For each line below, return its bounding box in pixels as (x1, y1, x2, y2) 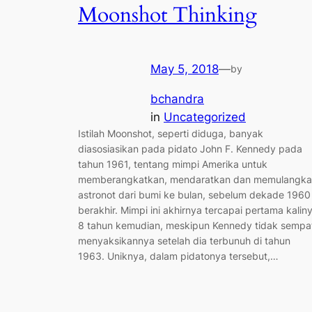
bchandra (150, 91, 204, 106)
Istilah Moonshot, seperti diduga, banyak (78, 127, 263, 139)
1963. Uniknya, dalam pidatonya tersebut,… (78, 249, 279, 262)
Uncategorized (164, 109, 246, 124)
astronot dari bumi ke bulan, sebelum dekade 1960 (78, 188, 311, 201)
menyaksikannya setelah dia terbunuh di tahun (78, 234, 290, 247)
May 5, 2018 (150, 62, 219, 77)
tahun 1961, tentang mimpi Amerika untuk (78, 157, 267, 170)
